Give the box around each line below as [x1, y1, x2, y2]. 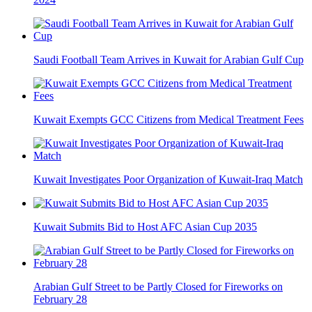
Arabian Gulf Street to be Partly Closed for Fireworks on [33, 280, 283, 292]
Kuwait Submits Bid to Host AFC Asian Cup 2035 [33, 220, 257, 233]
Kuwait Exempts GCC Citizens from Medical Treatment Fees [33, 113, 304, 125]
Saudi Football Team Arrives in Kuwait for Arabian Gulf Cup [33, 53, 304, 65]
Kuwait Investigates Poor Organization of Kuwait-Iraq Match [33, 173, 303, 185]
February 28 [33, 292, 87, 305]
